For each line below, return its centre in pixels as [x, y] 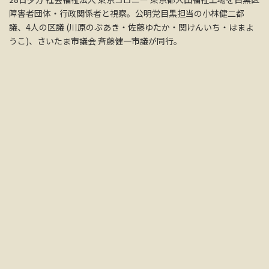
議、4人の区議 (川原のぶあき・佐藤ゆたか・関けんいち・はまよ [131, 27]
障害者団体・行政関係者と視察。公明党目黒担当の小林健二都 [127, 13]
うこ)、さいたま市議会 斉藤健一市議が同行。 [95, 41]
